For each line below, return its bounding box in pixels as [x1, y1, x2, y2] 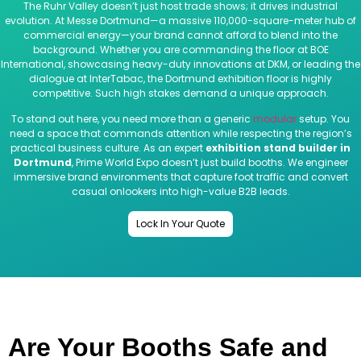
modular [253, 112, 297, 127]
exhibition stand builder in [205, 141, 351, 156]
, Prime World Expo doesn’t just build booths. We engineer [71, 156, 348, 170]
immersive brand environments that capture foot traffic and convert [13, 170, 348, 185]
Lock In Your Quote [136, 216, 225, 230]
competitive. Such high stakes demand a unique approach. [32, 85, 329, 100]
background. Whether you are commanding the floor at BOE [32, 42, 329, 56]
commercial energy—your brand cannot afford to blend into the [23, 27, 338, 42]
